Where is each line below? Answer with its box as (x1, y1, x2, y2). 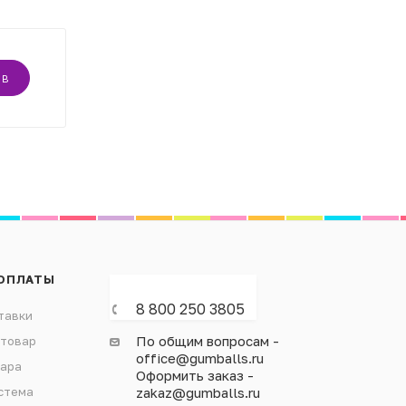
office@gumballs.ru (135, 350, 264, 367)
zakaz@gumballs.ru (135, 384, 260, 401)
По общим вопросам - (135, 333, 279, 350)
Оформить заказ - (135, 367, 254, 384)
